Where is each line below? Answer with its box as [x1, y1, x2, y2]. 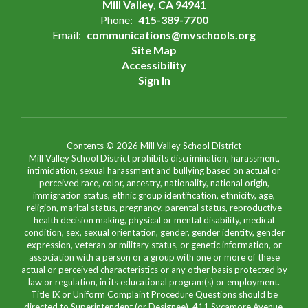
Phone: [100, 12, 133, 26]
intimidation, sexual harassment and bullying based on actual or [27, 164, 280, 176]
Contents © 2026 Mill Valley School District [67, 140, 241, 151]
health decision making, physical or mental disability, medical [34, 214, 274, 225]
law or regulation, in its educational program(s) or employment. [28, 276, 280, 287]
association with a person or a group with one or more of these [28, 251, 280, 263]
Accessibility [122, 58, 186, 71]
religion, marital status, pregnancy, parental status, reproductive [26, 201, 282, 213]
